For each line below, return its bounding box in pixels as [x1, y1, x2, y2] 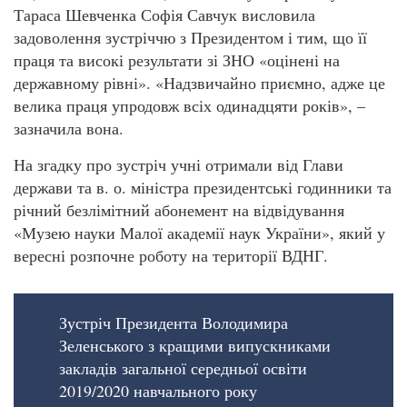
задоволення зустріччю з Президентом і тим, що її [14, 26, 367, 49]
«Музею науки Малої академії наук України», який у [14, 221, 385, 243]
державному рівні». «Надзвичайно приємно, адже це [14, 72, 385, 94]
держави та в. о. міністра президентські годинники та [14, 175, 392, 198]
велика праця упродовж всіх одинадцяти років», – [14, 94, 365, 117]
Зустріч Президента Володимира [59, 312, 288, 334]
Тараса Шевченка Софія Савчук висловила [14, 4, 315, 26]
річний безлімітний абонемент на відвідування [14, 198, 344, 221]
